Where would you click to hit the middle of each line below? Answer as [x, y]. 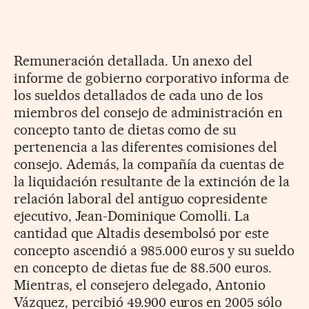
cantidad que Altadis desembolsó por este [142, 233]
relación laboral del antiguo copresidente [141, 198]
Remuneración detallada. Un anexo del [133, 60]
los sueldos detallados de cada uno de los [139, 95]
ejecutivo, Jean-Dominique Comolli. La [132, 216]
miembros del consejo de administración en [149, 112]
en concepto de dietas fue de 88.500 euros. [143, 267]
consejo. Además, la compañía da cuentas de [149, 164]
